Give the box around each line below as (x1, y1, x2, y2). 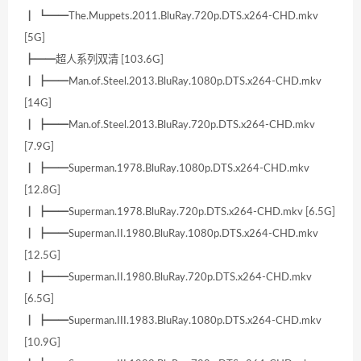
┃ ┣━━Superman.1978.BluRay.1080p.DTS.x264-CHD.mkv (24, 163, 309, 175)
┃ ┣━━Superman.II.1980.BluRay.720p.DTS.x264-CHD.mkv (24, 272, 312, 284)
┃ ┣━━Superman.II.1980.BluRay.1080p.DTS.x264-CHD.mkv (24, 228, 318, 240)
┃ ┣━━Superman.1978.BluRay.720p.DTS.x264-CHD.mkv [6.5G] (24, 206, 335, 218)
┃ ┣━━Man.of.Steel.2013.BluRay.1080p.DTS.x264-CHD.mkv (24, 76, 322, 88)
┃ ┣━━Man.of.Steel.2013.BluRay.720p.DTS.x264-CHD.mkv (24, 119, 315, 131)
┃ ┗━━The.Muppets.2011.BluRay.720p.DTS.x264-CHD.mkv (24, 10, 318, 23)
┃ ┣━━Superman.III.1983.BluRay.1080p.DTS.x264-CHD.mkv (24, 315, 322, 327)
